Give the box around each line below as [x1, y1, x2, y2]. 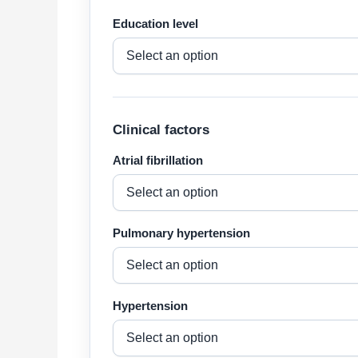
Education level [113, 18, 198, 30]
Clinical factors [113, 122, 209, 137]
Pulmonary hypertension [113, 227, 250, 240]
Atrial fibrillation [113, 154, 203, 167]
